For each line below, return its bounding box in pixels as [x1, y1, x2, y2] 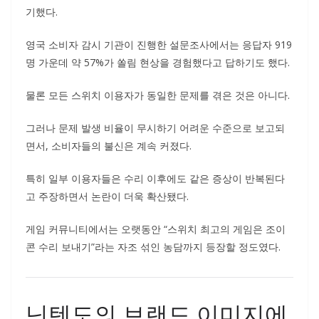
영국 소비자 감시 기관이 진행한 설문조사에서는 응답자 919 [26, 38, 292, 51]
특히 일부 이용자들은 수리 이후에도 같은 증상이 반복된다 [26, 172, 285, 185]
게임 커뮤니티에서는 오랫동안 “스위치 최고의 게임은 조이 [26, 222, 286, 236]
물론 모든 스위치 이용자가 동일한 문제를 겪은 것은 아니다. [26, 88, 290, 102]
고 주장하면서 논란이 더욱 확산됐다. [26, 189, 189, 203]
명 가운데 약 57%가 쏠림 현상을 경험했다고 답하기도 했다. [26, 56, 290, 69]
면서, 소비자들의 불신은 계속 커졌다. [26, 139, 192, 152]
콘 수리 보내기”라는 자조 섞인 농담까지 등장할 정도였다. [26, 240, 281, 253]
